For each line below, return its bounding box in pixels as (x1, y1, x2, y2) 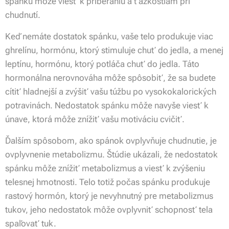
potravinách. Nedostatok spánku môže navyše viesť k (5, 100, 209, 111)
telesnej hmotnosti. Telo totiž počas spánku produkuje (5, 177, 210, 188)
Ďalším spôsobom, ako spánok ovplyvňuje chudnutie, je (5, 135, 217, 146)
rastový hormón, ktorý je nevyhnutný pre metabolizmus (5, 191, 213, 201)
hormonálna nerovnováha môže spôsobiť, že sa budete (5, 73, 216, 83)
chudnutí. (5, 10, 40, 20)
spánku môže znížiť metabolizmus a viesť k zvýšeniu (5, 163, 205, 174)
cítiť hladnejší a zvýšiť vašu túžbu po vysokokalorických (5, 86, 216, 97)
